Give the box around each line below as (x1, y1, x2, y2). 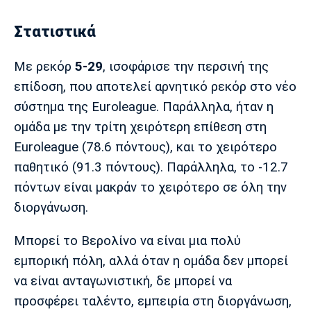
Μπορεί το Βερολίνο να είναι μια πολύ (14, 233, 241, 249)
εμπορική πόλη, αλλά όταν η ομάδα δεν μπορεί (14, 253, 288, 269)
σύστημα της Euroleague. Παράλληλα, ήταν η (14, 99, 274, 115)
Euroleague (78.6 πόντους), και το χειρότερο (14, 139, 277, 155)
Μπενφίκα (169, 12, 210, 24)
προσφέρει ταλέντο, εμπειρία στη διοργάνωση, (14, 293, 292, 309)
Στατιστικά (14, 23, 96, 41)
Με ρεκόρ (14, 58, 72, 74)
